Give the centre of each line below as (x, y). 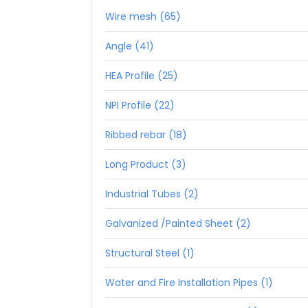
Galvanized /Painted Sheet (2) (178, 223)
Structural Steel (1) (150, 253)
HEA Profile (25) (142, 75)
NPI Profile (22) (140, 105)
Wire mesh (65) (143, 16)
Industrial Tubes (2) (152, 194)
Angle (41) (130, 46)
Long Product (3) (146, 164)
